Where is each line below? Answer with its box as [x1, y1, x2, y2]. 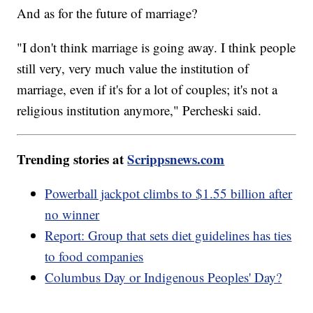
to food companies [45, 247, 144, 265]
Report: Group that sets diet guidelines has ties [45, 226, 292, 244]
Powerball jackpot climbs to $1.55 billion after [45, 184, 293, 202]
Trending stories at [17, 149, 128, 168]
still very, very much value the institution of [17, 59, 249, 77]
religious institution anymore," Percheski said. [17, 101, 262, 119]
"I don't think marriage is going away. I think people [17, 38, 296, 56]
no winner [45, 205, 100, 223]
